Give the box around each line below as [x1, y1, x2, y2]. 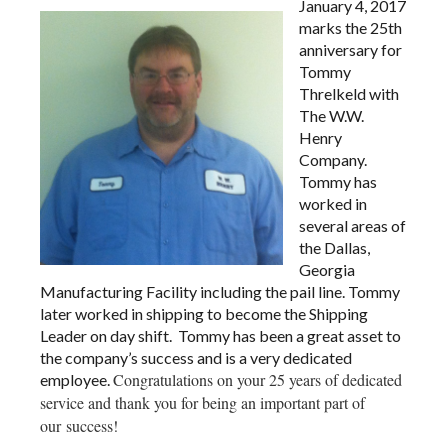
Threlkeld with [299, 84, 399, 104]
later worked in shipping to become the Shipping [40, 304, 368, 324]
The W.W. [299, 106, 364, 126]
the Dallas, [299, 238, 370, 258]
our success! [40, 415, 118, 437]
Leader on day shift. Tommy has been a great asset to [40, 326, 401, 346]
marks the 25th [299, 18, 402, 38]
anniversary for [299, 40, 402, 60]
